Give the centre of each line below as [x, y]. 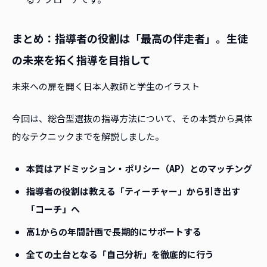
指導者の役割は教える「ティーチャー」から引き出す [133, 191]
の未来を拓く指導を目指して [81, 60]
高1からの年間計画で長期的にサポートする [114, 232]
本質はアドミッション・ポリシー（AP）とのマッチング [139, 169]
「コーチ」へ [53, 209]
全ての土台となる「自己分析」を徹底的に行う [120, 254]
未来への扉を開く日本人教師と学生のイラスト [106, 86]
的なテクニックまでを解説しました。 [88, 136]
